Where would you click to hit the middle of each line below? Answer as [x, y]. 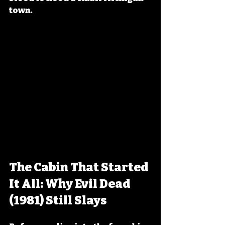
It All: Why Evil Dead [71, 184]
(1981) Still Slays [58, 200]
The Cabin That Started [80, 167]
